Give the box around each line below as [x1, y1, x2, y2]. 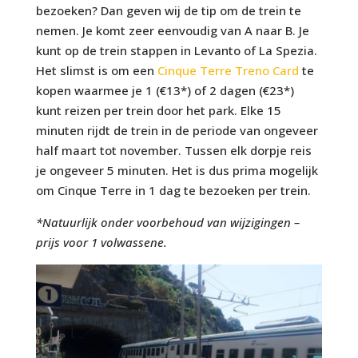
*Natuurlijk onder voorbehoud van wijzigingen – [35, 213, 300, 230]
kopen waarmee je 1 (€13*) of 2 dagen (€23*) [35, 82, 294, 98]
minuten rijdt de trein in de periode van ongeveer [35, 121, 318, 138]
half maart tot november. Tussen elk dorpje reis [35, 141, 312, 158]
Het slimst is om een [35, 62, 157, 78]
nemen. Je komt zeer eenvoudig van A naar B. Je [35, 22, 309, 38]
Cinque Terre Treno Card [157, 62, 299, 78]
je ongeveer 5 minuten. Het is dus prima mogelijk [35, 161, 318, 178]
